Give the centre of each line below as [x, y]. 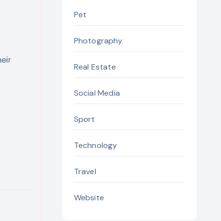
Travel [85, 171]
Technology [95, 145]
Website [89, 198]
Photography [98, 41]
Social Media [97, 93]
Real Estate [95, 67]
